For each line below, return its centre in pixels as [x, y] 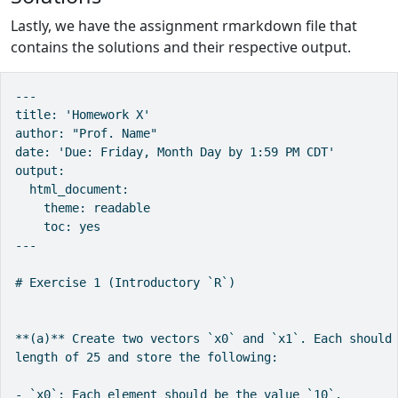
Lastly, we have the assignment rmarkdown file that [184, 25]
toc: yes [58, 226]
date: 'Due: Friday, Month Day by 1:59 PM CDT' [175, 151]
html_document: [72, 189]
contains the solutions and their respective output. [181, 47]
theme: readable [83, 207]
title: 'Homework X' [83, 114]
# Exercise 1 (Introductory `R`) [125, 282]
